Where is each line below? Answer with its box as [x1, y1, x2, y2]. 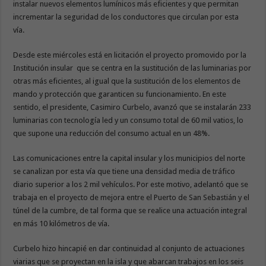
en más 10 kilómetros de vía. [13, 219, 112, 229]
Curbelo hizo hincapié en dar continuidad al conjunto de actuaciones [13, 244, 245, 254]
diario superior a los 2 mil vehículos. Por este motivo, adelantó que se [13, 180, 249, 189]
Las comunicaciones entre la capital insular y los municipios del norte [13, 154, 246, 163]
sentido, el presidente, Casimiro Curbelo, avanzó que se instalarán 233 [13, 103, 252, 112]
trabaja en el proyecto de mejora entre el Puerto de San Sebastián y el [13, 193, 250, 202]
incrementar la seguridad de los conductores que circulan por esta [13, 12, 239, 22]
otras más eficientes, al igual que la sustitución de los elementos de [13, 77, 241, 86]
